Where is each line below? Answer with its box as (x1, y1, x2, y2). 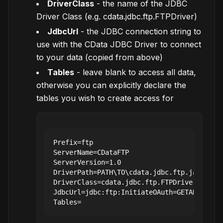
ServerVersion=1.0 (53, 158, 121, 166)
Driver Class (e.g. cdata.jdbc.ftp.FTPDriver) (36, 11, 197, 21)
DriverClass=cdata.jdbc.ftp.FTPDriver (53, 178, 197, 186)
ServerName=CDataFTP (53, 148, 129, 156)
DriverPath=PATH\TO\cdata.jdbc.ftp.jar (53, 168, 201, 176)
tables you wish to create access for (36, 93, 174, 103)
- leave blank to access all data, (74, 67, 196, 77)
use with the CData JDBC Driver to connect (36, 39, 201, 49)
